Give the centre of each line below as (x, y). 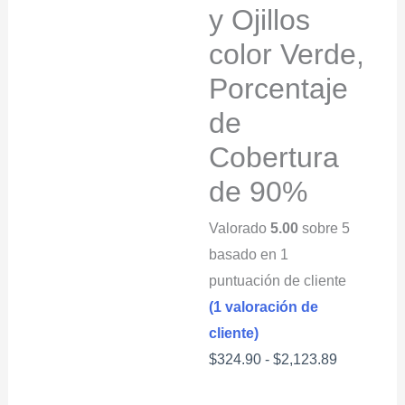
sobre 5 (325, 228)
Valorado (240, 228)
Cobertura (274, 158)
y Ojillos (260, 20)
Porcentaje (279, 89)
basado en (245, 254)
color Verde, (287, 55)
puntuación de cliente (278, 280)
